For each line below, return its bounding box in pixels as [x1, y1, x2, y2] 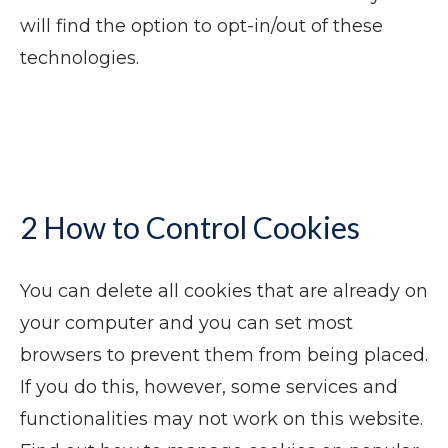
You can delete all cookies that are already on [20, 280, 428, 302]
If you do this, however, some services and [20, 376, 398, 398]
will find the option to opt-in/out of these [20, 15, 383, 37]
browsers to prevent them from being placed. [20, 344, 428, 366]
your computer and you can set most [20, 312, 353, 334]
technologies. [20, 47, 139, 69]
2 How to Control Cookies [20, 209, 360, 245]
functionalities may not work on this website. [20, 408, 423, 430]
